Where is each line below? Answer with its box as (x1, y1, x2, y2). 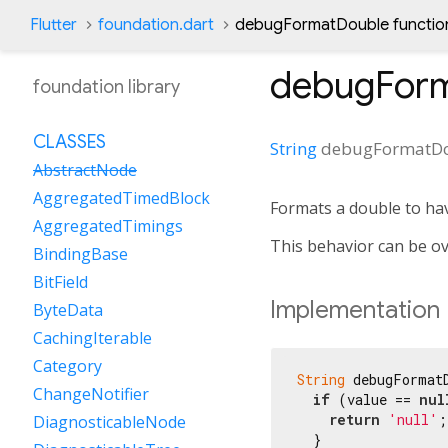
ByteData (33, 299, 103, 321)
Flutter (30, 15, 77, 35)
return (329, 409, 380, 429)
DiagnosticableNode (33, 411, 186, 433)
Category (33, 355, 102, 377)
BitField (33, 271, 88, 293)
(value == (330, 389, 419, 409)
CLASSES (33, 131, 106, 153)
